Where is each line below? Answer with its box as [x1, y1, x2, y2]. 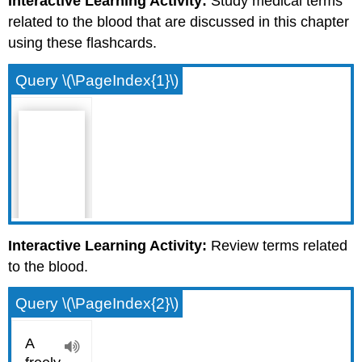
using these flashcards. [8, 34, 158, 51]
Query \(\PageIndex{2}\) [15, 295, 179, 313]
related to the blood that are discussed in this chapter [8, 13, 350, 30]
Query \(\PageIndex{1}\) [15, 71, 179, 89]
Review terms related [207, 237, 348, 254]
